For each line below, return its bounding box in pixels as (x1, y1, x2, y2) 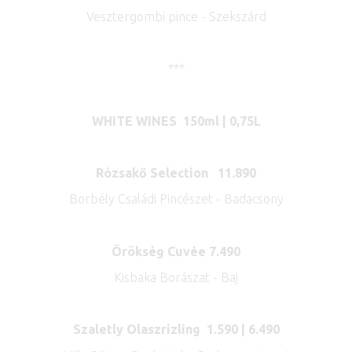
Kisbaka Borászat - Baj (114, 269, 238, 284)
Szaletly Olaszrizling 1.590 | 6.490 (72, 322, 280, 337)
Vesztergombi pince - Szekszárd (86, 9, 266, 24)
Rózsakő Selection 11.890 (96, 166, 256, 181)
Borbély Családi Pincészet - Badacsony (68, 192, 284, 207)
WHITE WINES (91, 113, 177, 128)
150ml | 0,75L (182, 113, 261, 128)
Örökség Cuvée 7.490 (112, 244, 240, 258)
